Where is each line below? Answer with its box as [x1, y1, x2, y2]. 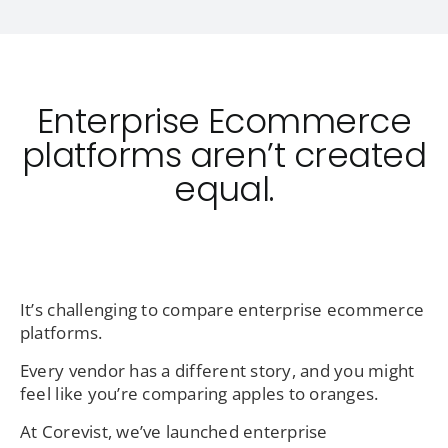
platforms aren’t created [21, 131, 427, 180]
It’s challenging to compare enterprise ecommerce [19, 298, 425, 322]
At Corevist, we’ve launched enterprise [19, 420, 328, 444]
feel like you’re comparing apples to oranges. [19, 382, 379, 406]
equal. [174, 165, 274, 214]
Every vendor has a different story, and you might [19, 359, 415, 383]
